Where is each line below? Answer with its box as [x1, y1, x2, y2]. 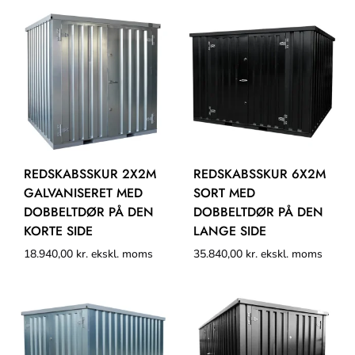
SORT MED [193, 183, 255, 202]
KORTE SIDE [24, 221, 93, 240]
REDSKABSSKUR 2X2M [24, 164, 156, 183]
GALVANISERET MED [24, 183, 143, 202]
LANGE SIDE [193, 221, 266, 240]
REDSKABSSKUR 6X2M [193, 164, 326, 183]
